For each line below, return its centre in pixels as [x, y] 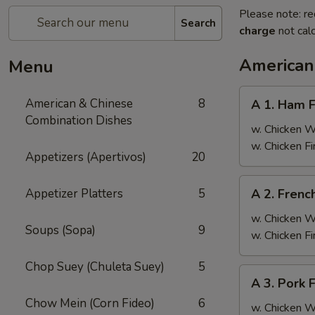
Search [198, 23]
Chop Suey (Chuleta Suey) [95, 267]
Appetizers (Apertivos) [86, 157]
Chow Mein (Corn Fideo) [90, 303]
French [255, 217]
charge [257, 31]
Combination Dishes [79, 121]
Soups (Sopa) [60, 230]
